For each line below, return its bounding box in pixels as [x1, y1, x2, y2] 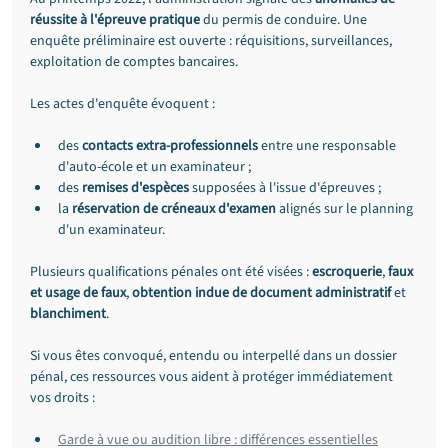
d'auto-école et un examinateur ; [58, 157, 251, 177]
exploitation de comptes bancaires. [30, 52, 238, 72]
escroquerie [312, 262, 382, 282]
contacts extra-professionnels [82, 136, 258, 156]
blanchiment [30, 304, 106, 324]
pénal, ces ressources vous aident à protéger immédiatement [30, 367, 396, 387]
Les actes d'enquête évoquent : [30, 94, 215, 114]
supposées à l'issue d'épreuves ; [189, 178, 381, 198]
